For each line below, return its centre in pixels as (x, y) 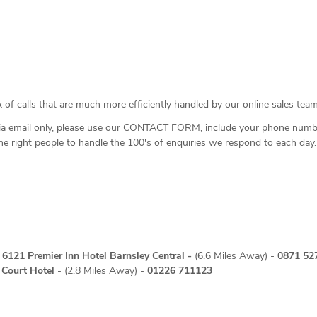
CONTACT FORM (162, 128)
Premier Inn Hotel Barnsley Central (106, 256)
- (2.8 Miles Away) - (101, 271)
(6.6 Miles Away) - (236, 256)
